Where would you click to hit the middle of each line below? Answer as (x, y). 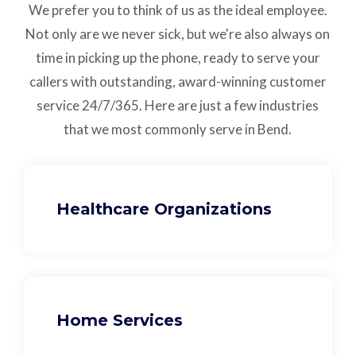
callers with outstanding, (103, 81)
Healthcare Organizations (164, 209)
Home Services (120, 320)
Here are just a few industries (232, 105)
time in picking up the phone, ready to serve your (178, 57)
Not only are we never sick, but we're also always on (178, 33)
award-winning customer (252, 81)
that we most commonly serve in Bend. (178, 129)
